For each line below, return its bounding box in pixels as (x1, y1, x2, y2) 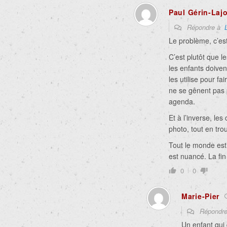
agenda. (169, 96, 195, 106)
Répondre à (185, 22, 224, 32)
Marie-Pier (181, 191, 219, 201)
